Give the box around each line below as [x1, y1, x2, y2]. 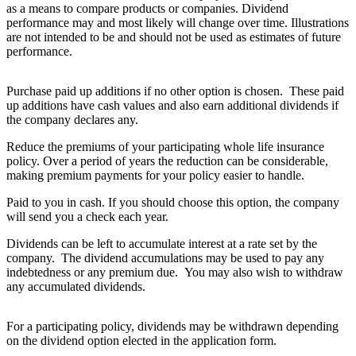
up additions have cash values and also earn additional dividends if [6, 99, 339, 113]
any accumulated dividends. [6, 280, 145, 294]
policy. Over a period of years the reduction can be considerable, [6, 154, 328, 168]
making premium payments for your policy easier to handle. [6, 168, 304, 183]
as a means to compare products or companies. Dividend [6, 2, 288, 16]
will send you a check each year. [6, 210, 168, 224]
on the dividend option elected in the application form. [6, 334, 277, 348]
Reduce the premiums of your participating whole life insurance [6, 140, 324, 154]
